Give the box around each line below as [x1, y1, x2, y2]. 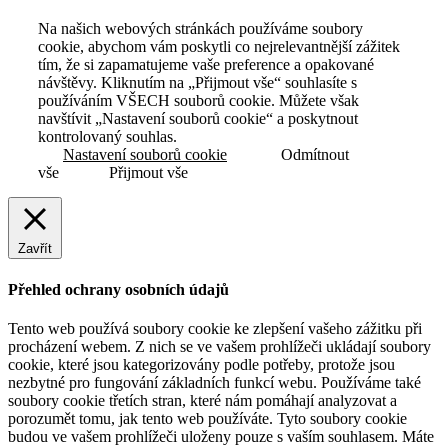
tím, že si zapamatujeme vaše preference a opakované [38, 56, 374, 74]
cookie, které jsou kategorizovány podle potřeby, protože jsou [8, 355, 395, 373]
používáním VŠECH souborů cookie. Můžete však [38, 92, 359, 110]
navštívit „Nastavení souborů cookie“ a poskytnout [38, 110, 358, 128]
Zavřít [18, 241, 52, 257]
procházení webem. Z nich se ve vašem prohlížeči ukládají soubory [8, 337, 431, 355]
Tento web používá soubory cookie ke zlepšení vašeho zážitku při [8, 319, 422, 337]
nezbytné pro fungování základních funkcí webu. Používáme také [8, 373, 421, 391]
